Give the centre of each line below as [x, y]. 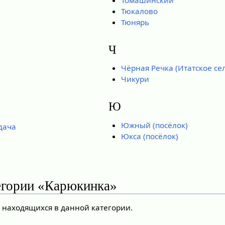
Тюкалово [139, 11]
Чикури [135, 79]
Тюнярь [135, 22]
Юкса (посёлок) [149, 136]
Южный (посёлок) [154, 125]
